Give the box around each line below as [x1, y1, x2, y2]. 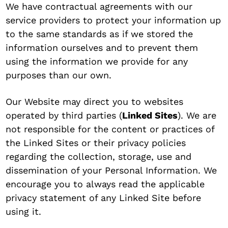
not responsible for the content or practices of [6, 124, 215, 134]
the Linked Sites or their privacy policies [6, 137, 186, 148]
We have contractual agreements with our [6, 1, 193, 12]
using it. [6, 206, 42, 217]
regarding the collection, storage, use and [6, 151, 192, 162]
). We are [178, 110, 217, 121]
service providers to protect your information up [6, 15, 221, 25]
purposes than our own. [6, 70, 112, 80]
